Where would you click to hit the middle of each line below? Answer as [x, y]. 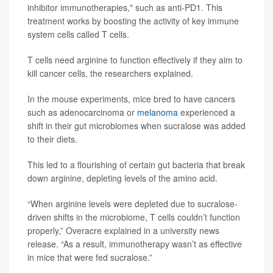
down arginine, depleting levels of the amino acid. [122, 178]
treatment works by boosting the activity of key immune [133, 20]
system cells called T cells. [78, 34]
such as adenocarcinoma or [82, 112]
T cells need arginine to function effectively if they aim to [135, 59]
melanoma [158, 112]
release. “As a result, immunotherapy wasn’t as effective [135, 243]
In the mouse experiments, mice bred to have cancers [131, 98]
